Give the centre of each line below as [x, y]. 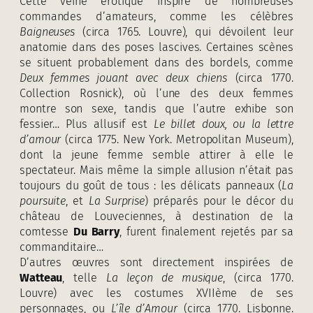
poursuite [43, 201]
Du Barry [96, 231]
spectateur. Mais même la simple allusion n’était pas [156, 170]
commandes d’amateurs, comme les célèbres [156, 16]
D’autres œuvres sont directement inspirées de [156, 262]
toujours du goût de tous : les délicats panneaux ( [151, 185]
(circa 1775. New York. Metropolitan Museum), [177, 139]
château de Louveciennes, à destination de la [156, 216]
